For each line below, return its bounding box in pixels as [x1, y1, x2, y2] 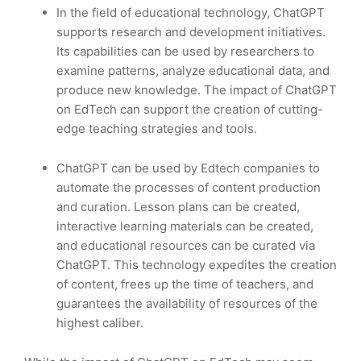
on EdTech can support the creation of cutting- [56, 102, 323, 118]
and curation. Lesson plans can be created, [56, 199, 300, 215]
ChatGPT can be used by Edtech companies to [56, 160, 320, 176]
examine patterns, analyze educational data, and [56, 63, 330, 79]
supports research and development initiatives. [56, 24, 326, 40]
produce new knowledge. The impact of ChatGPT [56, 82, 337, 98]
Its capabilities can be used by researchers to [56, 44, 314, 60]
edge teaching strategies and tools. [56, 121, 260, 137]
